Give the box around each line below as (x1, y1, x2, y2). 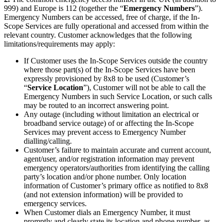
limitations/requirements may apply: (4, 39, 115, 48)
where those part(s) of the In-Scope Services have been (24, 65, 195, 74)
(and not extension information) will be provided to (24, 190, 183, 199)
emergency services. (24, 199, 87, 208)
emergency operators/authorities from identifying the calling (24, 163, 210, 172)
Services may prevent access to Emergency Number (24, 127, 186, 136)
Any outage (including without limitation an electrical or (24, 110, 199, 118)
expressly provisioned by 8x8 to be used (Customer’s (24, 74, 189, 83)
